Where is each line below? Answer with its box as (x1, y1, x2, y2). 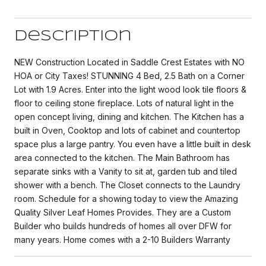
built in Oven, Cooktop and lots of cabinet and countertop (14, 125, 240, 135)
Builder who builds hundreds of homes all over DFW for (14, 220, 232, 231)
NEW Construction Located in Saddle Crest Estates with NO (14, 56, 245, 67)
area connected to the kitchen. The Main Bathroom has (14, 152, 230, 163)
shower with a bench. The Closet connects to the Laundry (14, 179, 240, 190)
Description (14, 29, 132, 43)
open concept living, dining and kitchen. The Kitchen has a (14, 111, 244, 122)
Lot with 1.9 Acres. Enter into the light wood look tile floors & (14, 84, 246, 94)
